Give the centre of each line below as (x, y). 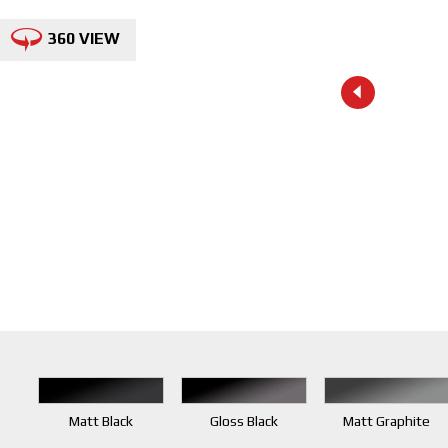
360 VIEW (83, 38)
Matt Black (101, 420)
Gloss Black (243, 420)
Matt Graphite (387, 420)
